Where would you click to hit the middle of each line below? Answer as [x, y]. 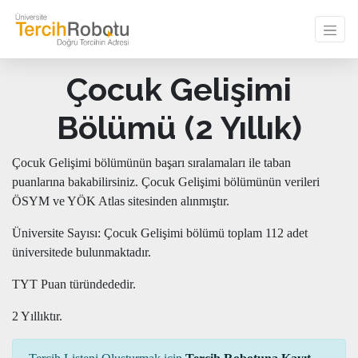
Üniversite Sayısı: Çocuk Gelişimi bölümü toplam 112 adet [160, 233]
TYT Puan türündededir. [74, 284]
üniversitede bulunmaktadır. [82, 252]
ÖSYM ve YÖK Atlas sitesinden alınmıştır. [121, 201]
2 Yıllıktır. [37, 316]
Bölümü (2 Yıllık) [179, 127]
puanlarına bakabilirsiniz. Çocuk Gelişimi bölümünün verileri [166, 182]
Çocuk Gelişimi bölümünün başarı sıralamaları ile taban [151, 163]
